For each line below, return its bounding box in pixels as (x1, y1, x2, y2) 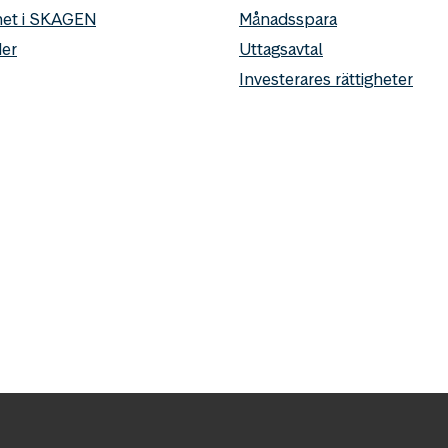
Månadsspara (239, 7, 337, 30)
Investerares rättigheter (239, 67, 413, 90)
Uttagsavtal (239, 37, 323, 60)
